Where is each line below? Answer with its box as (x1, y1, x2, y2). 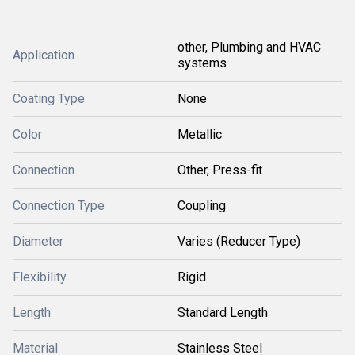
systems (177, 55, 227, 71)
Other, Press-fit (177, 162, 262, 177)
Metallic (177, 127, 222, 142)
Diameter (13, 234, 63, 249)
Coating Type (13, 91, 85, 106)
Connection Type (13, 198, 105, 213)
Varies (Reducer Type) (177, 234, 300, 249)
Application (13, 48, 74, 63)
